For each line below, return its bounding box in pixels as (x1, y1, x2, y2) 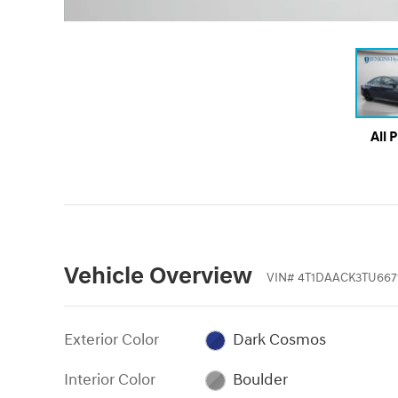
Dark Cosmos (232, 329, 326, 350)
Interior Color (64, 369, 155, 390)
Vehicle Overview (64, 260, 252, 291)
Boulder (232, 369, 288, 390)
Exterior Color (64, 329, 159, 350)
